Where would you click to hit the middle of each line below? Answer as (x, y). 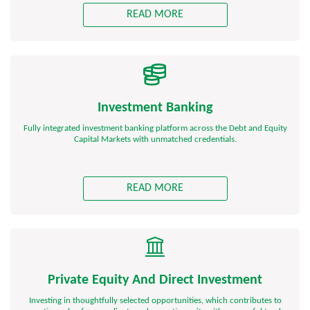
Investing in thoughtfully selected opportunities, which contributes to (155, 300)
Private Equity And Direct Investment (155, 280)
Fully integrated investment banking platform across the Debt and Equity (155, 128)
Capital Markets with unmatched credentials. (155, 139)
